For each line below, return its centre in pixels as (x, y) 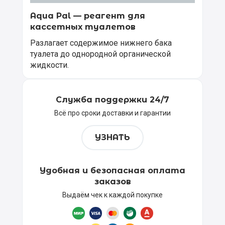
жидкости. (49, 65)
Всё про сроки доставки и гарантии (113, 113)
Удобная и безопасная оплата (113, 170)
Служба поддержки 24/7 (113, 99)
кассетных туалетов (83, 27)
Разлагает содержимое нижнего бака (101, 43)
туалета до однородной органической (100, 54)
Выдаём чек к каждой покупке (113, 195)
